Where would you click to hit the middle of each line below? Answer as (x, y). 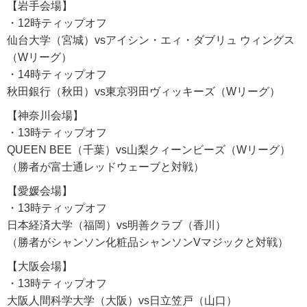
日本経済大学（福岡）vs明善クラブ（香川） (116, 225)
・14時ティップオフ (57, 75)
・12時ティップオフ (57, 23)
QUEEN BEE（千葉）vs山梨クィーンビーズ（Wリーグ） (149, 150)
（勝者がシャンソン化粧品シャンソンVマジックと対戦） (148, 243)
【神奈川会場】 (45, 116)
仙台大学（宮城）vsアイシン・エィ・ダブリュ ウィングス (151, 40)
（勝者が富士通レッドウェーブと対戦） (106, 167)
